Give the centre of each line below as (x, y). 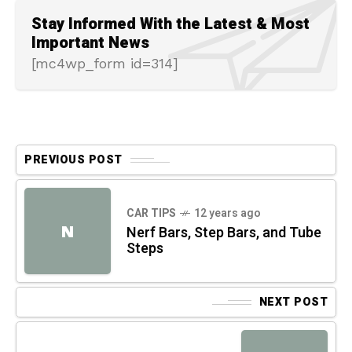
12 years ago (227, 214)
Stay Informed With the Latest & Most (170, 24)
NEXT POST (293, 302)
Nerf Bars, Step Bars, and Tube (224, 233)
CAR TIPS (151, 214)
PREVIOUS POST (73, 160)
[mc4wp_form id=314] (105, 64)
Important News (90, 43)
